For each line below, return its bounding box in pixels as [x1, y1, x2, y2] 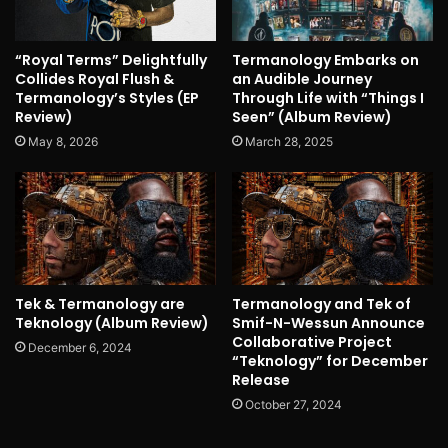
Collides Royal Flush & [15, 68, 174, 89]
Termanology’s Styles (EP [15, 87, 199, 108]
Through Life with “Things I [232, 87, 424, 108]
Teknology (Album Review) [15, 312, 209, 333]
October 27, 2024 [245, 396, 342, 412]
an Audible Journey [232, 68, 372, 89]
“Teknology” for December [232, 350, 428, 371]
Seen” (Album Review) [232, 106, 392, 127]
